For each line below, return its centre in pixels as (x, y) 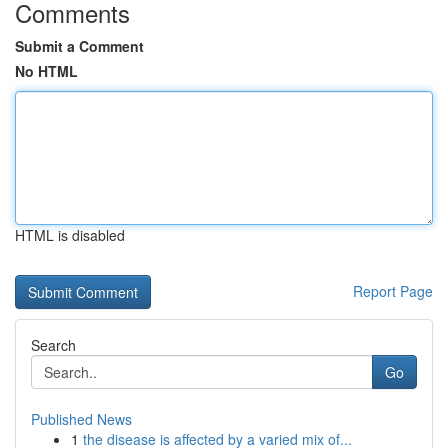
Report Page (393, 291)
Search (53, 345)
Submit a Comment (79, 46)
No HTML (46, 71)
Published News (81, 419)
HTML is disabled (70, 235)
